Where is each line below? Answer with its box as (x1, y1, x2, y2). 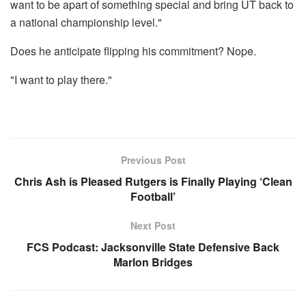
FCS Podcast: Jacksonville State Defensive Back (27, 239, 279, 255)
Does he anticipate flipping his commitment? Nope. (10, 43, 256, 59)
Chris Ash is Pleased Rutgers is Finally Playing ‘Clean (14, 173, 292, 190)
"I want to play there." (10, 72, 112, 88)
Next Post (130, 219, 176, 233)
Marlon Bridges (113, 254, 193, 270)
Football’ (130, 189, 176, 205)
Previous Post (120, 153, 186, 167)
